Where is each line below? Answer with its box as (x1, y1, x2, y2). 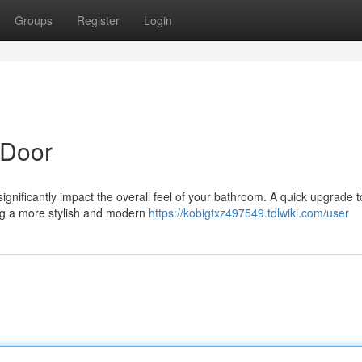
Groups (15, 12, 53, 28)
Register (77, 12, 120, 28)
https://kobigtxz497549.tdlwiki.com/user (149, 204, 349, 221)
